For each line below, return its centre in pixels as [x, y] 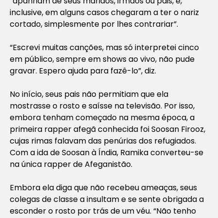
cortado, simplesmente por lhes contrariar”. [94, 24]
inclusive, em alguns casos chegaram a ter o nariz [104, 12]
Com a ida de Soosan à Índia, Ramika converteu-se [107, 152]
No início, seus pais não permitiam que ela [89, 94]
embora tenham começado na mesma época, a [102, 117]
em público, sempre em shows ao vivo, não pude [102, 59]
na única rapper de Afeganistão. [71, 164]
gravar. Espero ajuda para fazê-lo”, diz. [83, 71]
